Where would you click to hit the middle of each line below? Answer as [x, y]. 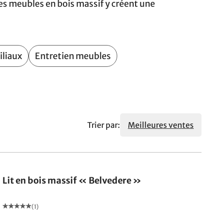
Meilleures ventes [161, 125]
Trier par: [104, 125]
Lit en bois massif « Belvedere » [72, 180]
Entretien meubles [73, 56]
